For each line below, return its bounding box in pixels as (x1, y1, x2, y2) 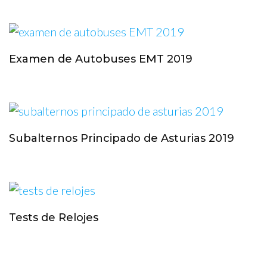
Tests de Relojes (9, 210, 98, 224)
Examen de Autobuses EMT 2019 (9, 52, 193, 66)
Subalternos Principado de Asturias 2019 (9, 131, 234, 145)
